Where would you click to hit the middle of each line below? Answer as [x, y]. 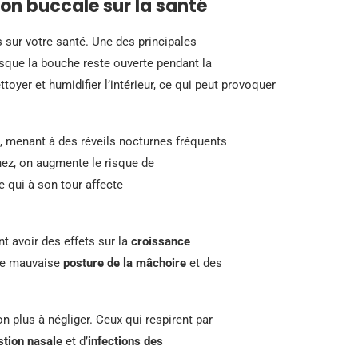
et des [204, 263]
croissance [161, 241]
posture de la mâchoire [125, 263]
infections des [125, 341]
